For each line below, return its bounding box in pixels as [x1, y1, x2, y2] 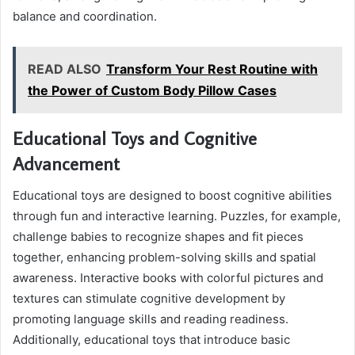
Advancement [13, 151, 120, 176]
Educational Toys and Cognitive [13, 126, 257, 151]
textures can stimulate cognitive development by [13, 290, 285, 306]
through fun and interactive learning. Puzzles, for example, [13, 208, 341, 223]
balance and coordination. [13, 9, 157, 25]
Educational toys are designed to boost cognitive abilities [13, 187, 332, 203]
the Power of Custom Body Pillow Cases [28, 82, 277, 99]
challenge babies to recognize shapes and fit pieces [13, 228, 303, 244]
